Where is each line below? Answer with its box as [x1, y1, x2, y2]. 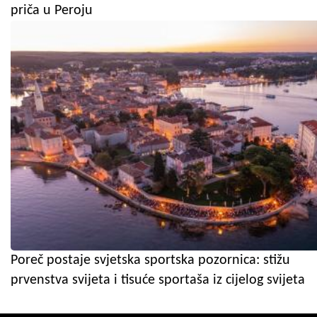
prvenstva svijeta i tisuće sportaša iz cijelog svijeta [11, 273, 305, 288]
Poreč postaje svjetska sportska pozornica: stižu [11, 253, 290, 268]
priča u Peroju [11, 4, 93, 18]
